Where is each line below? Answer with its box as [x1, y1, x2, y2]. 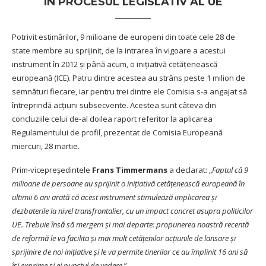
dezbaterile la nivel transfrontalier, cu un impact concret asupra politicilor [12, 205, 253, 216]
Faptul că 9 [212, 164, 248, 175]
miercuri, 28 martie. [12, 140, 80, 151]
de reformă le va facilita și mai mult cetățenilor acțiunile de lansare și [12, 232, 236, 243]
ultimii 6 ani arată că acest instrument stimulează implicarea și [12, 191, 217, 202]
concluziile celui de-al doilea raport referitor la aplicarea [12, 113, 213, 124]
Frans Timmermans [92, 164, 167, 175]
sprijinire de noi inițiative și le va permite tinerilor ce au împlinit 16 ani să [12, 246, 248, 257]
